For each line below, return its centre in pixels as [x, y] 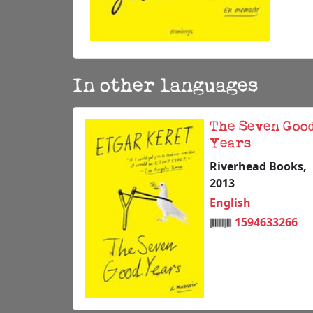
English [230, 203]
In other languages [165, 87]
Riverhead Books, [258, 167]
